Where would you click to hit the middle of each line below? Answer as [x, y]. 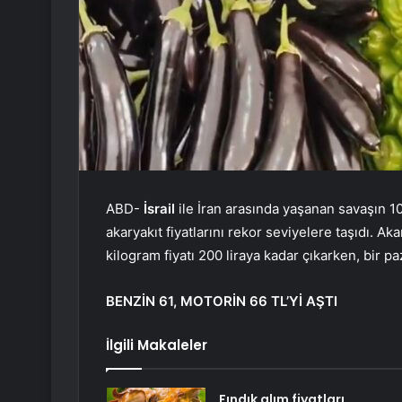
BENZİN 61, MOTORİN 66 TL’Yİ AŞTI [222, 301]
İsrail [159, 209]
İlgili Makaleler [157, 345]
